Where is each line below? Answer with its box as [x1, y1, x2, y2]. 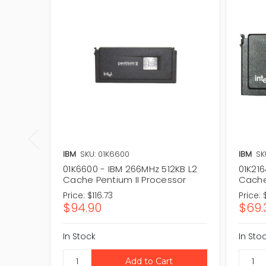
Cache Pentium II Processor [63, 173, 186, 186]
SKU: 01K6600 [80, 148, 129, 160]
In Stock [63, 230, 96, 242]
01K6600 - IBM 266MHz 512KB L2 [63, 162, 198, 175]
